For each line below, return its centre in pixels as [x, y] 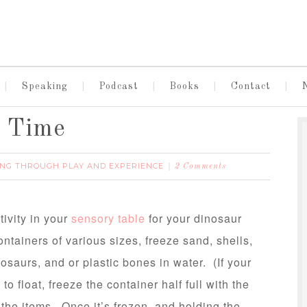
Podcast [119, 86]
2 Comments [200, 167]
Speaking [45, 86]
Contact [250, 86]
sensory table [110, 218]
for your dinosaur [195, 218]
